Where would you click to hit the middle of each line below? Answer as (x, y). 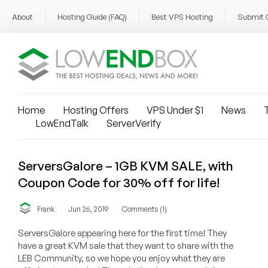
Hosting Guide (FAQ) (92, 17)
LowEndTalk (62, 123)
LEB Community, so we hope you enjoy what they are (121, 258)
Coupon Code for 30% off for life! (119, 182)
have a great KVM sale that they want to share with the (126, 246)
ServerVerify (134, 123)
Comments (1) (144, 209)
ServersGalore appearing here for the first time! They (122, 233)
